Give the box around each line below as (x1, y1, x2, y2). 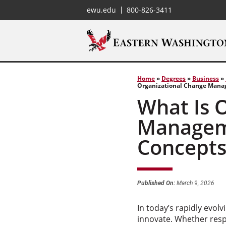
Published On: (137, 180, 175, 187)
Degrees (161, 74, 186, 83)
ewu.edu (87, 5, 116, 15)
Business (192, 74, 219, 83)
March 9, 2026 (175, 180, 214, 187)
